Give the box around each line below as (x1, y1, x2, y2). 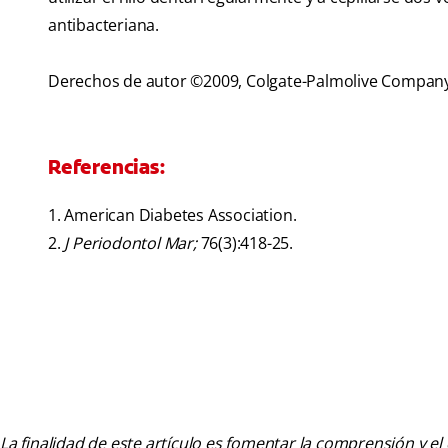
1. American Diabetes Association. (48, 204, 297, 227)
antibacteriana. (48, 14, 160, 37)
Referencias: (48, 154, 165, 181)
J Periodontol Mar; (64, 232, 197, 255)
